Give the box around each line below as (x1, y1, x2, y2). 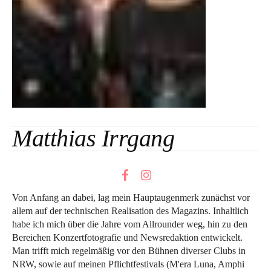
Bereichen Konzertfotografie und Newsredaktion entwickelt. (12, 232, 243, 243)
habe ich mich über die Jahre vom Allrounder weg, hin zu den (12, 219, 247, 230)
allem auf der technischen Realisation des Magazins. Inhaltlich (12, 206, 249, 217)
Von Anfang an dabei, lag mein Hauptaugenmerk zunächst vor (12, 192, 250, 203)
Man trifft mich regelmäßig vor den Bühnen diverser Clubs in (12, 246, 246, 256)
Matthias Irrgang (12, 125, 174, 152)
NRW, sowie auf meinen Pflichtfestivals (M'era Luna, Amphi (12, 259, 244, 270)
